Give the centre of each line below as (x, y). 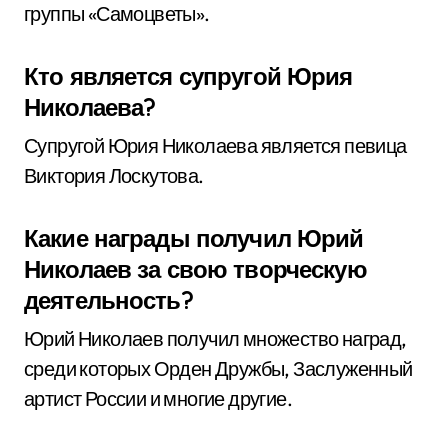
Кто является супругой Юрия (188, 76)
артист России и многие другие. (158, 398)
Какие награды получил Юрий (194, 238)
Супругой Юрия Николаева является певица (215, 145)
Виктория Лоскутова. (114, 175)
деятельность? (108, 300)
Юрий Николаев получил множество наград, (215, 338)
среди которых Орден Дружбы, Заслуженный (218, 368)
